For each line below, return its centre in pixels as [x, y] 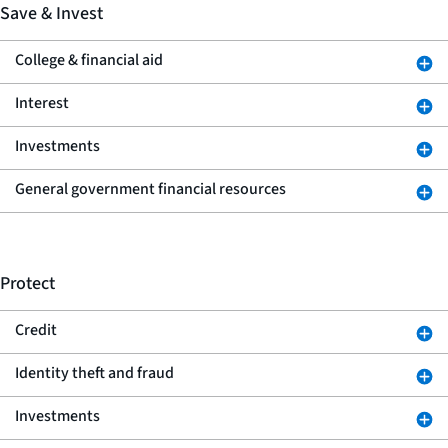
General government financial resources [150, 189]
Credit [36, 330]
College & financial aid [89, 60]
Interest [42, 103]
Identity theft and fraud [94, 373]
